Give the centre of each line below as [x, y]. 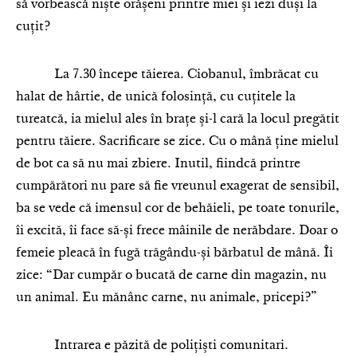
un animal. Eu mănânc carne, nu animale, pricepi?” [167, 298]
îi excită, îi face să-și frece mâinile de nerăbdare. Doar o [177, 231]
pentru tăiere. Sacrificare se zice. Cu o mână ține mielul [177, 142]
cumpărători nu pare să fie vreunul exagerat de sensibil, [178, 186]
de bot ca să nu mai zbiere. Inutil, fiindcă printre [158, 164]
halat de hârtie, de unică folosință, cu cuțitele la [156, 97]
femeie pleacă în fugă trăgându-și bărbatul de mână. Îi [175, 253]
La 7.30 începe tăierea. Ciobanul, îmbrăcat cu [167, 75]
